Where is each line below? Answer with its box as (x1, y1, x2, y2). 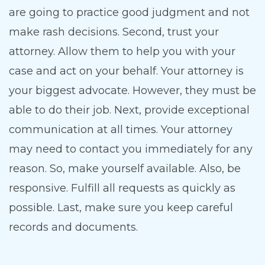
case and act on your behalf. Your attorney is (9, 64, 244, 78)
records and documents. (9, 221, 138, 234)
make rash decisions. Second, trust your (9, 25, 219, 39)
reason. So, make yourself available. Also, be (9, 162, 241, 176)
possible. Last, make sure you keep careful (9, 201, 233, 215)
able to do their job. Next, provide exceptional (9, 104, 250, 117)
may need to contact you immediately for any (9, 143, 253, 156)
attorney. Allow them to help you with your (9, 45, 235, 59)
